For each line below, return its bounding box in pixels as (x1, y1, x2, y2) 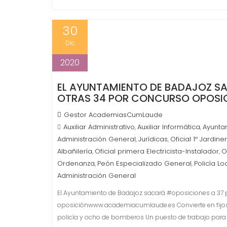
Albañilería (57, 146, 92, 156)
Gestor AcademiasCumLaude (64, 110, 163, 120)
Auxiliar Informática (137, 122, 200, 132)
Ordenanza (57, 159, 95, 168)
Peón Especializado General (97, 159, 192, 168)
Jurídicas (138, 134, 168, 144)
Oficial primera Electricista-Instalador (95, 146, 219, 156)
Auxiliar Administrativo (63, 122, 135, 132)
